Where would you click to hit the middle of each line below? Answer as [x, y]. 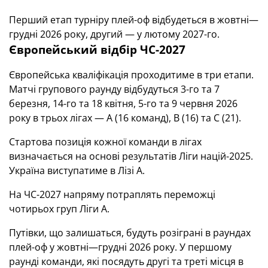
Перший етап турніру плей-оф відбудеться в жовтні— [134, 20]
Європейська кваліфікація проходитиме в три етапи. [131, 75]
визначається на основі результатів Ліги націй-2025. [131, 156]
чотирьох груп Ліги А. [60, 209]
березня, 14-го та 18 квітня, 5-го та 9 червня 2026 [123, 103]
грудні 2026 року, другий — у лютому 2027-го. [114, 34]
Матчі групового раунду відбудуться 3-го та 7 [114, 89]
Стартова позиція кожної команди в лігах [105, 142]
